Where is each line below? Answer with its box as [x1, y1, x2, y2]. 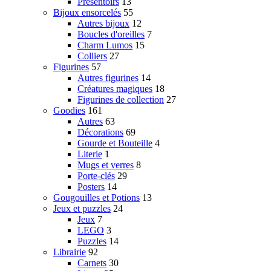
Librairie [53, 247, 86, 258]
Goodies [53, 105, 85, 116]
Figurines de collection [77, 94, 164, 105]
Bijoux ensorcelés [53, 7, 121, 18]
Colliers [77, 51, 107, 62]
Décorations [77, 127, 123, 138]
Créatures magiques [77, 83, 152, 94]
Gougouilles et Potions [53, 192, 140, 203]
